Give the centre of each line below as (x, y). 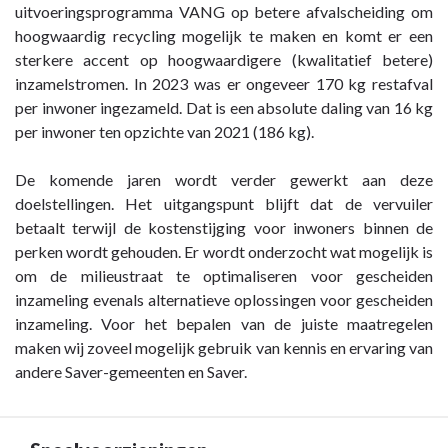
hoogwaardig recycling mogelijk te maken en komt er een (224, 35)
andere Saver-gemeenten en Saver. (132, 371)
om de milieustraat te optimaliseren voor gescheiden (224, 275)
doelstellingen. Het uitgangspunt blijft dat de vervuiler (224, 203)
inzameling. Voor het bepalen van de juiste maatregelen (224, 323)
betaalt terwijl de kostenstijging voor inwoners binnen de (224, 227)
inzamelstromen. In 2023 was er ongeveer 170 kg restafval (224, 83)
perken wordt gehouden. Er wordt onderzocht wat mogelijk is (224, 251)
